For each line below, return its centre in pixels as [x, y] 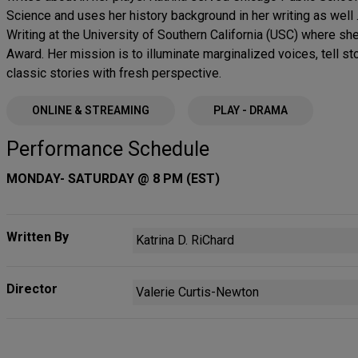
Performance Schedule [108, 149]
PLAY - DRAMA [250, 110]
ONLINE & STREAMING [91, 110]
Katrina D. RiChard [185, 240]
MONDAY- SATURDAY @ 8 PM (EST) [113, 179]
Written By [38, 237]
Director [32, 289]
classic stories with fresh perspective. [114, 73]
